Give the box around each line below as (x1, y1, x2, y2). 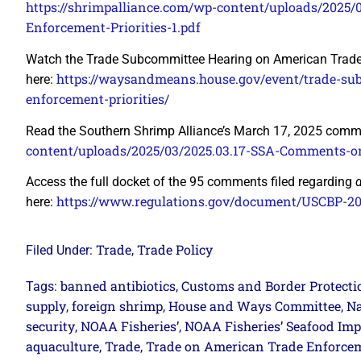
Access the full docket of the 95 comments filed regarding (26, 174, 355, 190)
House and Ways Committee (168, 297, 341, 314)
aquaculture (26, 337, 99, 355)
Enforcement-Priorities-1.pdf (26, 19, 201, 36)
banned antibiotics (60, 276, 176, 294)
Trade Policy (137, 240, 213, 258)
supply (26, 297, 66, 314)
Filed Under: (26, 242, 93, 258)
